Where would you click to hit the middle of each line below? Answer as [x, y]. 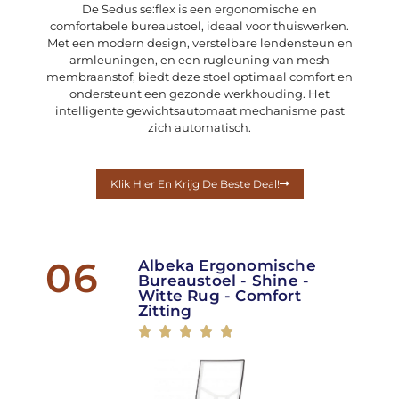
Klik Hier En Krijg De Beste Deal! [195, 184]
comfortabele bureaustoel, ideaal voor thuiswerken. [199, 26]
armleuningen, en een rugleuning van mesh [199, 60]
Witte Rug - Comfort [219, 296]
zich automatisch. [199, 128]
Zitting [165, 311]
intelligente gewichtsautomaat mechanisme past [199, 111]
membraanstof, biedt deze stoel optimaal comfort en [199, 77]
